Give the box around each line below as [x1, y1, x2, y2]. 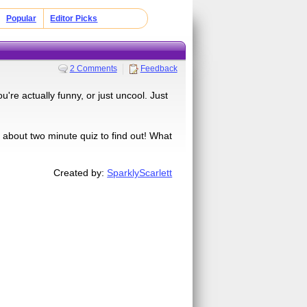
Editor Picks [50, 14, 98, 23]
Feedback [140, 63, 177, 73]
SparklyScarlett [107, 167, 173, 178]
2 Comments [69, 63, 117, 73]
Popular [5, 14, 36, 23]
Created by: [53, 167, 108, 178]
